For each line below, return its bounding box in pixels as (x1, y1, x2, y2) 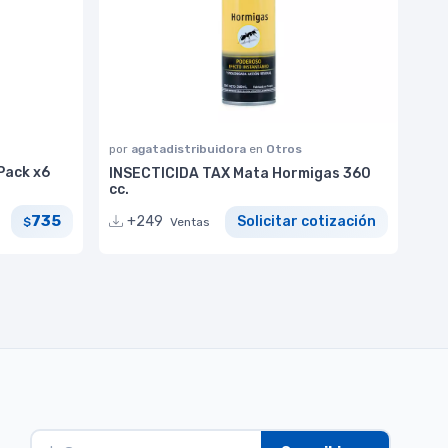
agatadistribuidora (131, 141, 249, 156)
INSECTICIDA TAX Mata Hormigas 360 (109, 164, 371, 182)
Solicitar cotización (237, 213, 376, 231)
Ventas (170, 215, 210, 230)
